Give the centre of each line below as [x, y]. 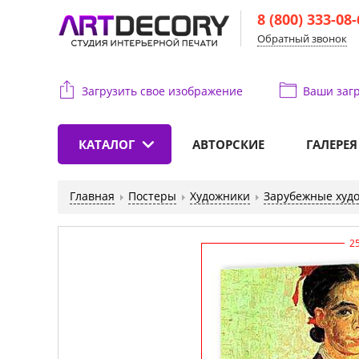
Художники [220, 196]
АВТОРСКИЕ [228, 144]
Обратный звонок [302, 38]
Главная [92, 196]
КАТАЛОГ [107, 144]
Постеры [152, 196]
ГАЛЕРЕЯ [332, 144]
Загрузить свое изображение [162, 91]
